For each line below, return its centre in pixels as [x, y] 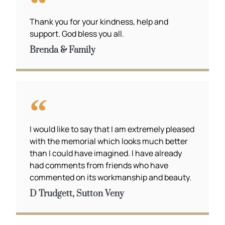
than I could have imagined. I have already [106, 153]
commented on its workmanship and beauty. [111, 178]
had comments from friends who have [99, 165]
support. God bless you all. [77, 34]
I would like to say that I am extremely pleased [112, 129]
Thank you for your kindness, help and [99, 22]
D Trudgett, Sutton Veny [77, 194]
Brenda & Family [63, 50]
